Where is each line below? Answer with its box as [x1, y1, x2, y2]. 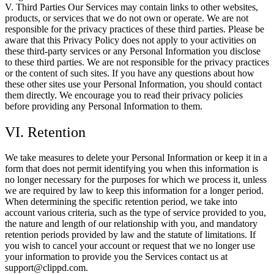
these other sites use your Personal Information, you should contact [5, 78, 262, 89]
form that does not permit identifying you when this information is [5, 163, 258, 174]
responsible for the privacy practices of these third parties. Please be [5, 23, 264, 34]
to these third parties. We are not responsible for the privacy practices [5, 56, 269, 67]
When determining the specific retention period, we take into [5, 196, 237, 207]
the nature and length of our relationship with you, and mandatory [5, 218, 257, 229]
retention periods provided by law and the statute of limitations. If [5, 229, 256, 240]
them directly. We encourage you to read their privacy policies [5, 89, 243, 100]
